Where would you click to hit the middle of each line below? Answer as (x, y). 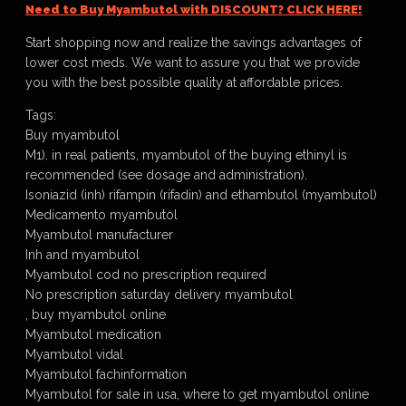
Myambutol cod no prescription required (146, 275)
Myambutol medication (93, 334)
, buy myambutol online (96, 314)
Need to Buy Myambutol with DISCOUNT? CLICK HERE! (194, 10)
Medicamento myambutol (101, 215)
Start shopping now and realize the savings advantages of (193, 43)
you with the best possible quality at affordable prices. (184, 82)
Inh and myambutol (82, 255)
